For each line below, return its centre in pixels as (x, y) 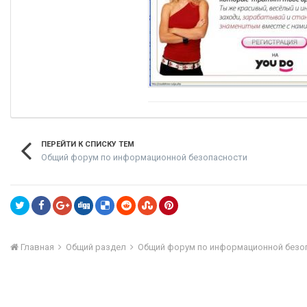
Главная (37, 247)
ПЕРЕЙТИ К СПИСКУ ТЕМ (88, 144)
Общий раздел (97, 247)
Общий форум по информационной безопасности (144, 157)
